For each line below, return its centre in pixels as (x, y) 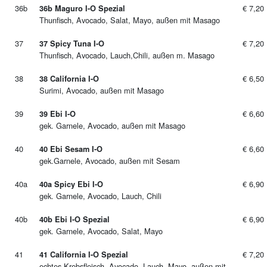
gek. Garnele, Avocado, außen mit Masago (112, 125)
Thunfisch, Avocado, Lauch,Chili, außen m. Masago (127, 55)
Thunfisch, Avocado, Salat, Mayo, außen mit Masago (130, 20)
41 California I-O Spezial (84, 254)
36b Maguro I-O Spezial (82, 8)
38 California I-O (69, 79)
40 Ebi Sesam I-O (71, 149)
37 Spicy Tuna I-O (72, 44)
